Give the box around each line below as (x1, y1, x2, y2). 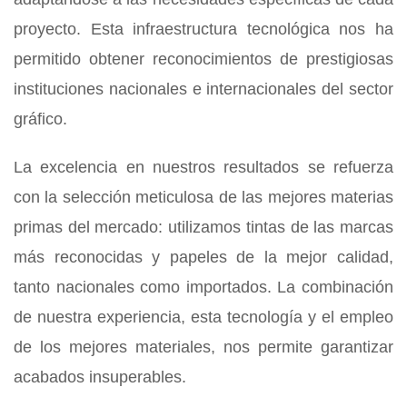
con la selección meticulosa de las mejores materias (14, 187, 393, 206)
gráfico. (14, 109, 67, 128)
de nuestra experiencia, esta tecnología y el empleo (14, 307, 393, 326)
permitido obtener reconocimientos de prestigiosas (14, 49, 393, 68)
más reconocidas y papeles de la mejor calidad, (14, 247, 393, 266)
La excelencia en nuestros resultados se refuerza (14, 157, 393, 176)
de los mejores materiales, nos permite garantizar (14, 337, 393, 356)
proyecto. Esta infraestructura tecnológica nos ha (14, 19, 393, 38)
